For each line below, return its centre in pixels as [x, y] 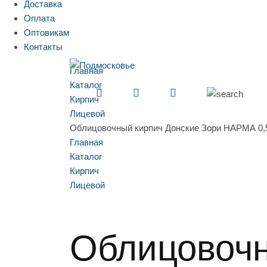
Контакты [43, 47]
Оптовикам [46, 33]
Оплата [39, 18]
